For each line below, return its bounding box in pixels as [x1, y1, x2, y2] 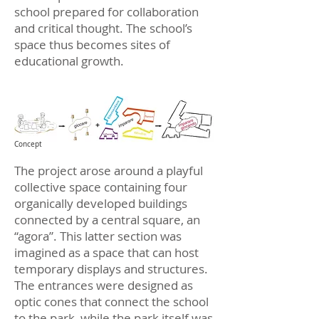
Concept [14, 140, 42, 149]
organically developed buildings [14, 195, 187, 211]
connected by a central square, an [14, 211, 200, 228]
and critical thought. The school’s [14, 20, 192, 36]
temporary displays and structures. [14, 261, 208, 277]
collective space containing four [14, 179, 187, 195]
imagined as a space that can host [14, 244, 199, 261]
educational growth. [14, 53, 124, 69]
